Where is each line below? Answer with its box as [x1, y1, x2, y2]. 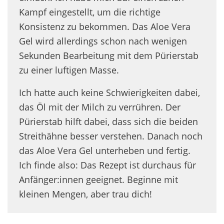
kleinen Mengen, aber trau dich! [19, 187, 152, 200]
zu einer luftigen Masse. [19, 63, 119, 76]
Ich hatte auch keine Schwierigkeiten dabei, [19, 86, 200, 98]
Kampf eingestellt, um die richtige [19, 5, 160, 18]
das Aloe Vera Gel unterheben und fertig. [19, 144, 190, 156]
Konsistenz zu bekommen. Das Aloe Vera [19, 20, 190, 32]
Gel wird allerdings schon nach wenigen [19, 34, 187, 47]
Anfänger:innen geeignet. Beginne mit [19, 173, 178, 185]
